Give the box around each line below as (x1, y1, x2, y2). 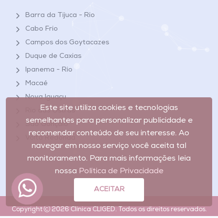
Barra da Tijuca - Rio (25, 12, 95, 19)
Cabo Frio (25, 25, 58, 33)
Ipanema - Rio (25, 66, 73, 73)
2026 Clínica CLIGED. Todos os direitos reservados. (50, 206, 207, 213)
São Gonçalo (25, 121, 68, 128)
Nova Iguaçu (25, 93, 66, 101)
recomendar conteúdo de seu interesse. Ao (29, 130, 189, 138)
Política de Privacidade (78, 168, 163, 176)
